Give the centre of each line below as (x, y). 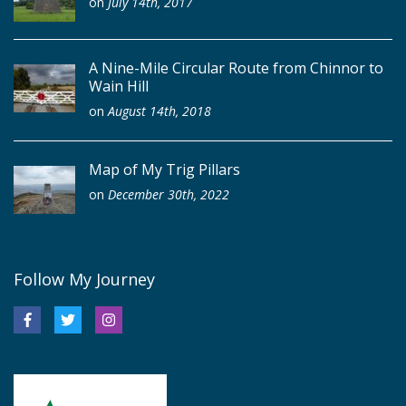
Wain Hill (119, 87)
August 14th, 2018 (159, 111)
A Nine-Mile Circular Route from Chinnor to (236, 68)
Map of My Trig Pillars (164, 170)
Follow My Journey (84, 280)
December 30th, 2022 (169, 195)
